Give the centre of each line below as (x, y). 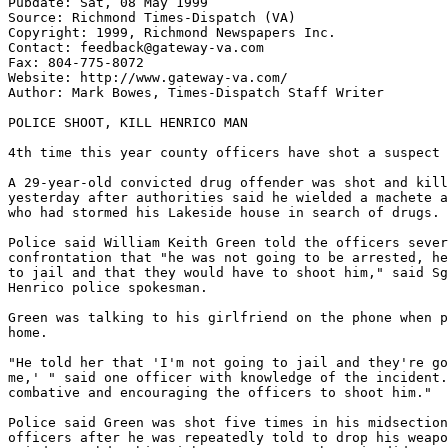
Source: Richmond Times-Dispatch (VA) (152, 17)
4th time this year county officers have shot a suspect (224, 152)
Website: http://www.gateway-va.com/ (148, 77)
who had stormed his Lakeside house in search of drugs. (224, 212)
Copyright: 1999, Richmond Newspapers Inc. (172, 32)
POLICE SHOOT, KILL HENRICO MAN (128, 122)
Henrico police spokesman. (108, 287)
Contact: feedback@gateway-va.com (136, 47)
